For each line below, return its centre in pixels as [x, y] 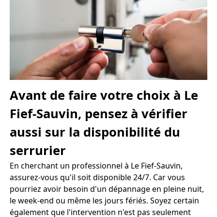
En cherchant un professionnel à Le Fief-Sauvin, [96, 166]
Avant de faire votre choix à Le [104, 95]
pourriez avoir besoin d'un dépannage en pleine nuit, [107, 189]
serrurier [38, 151]
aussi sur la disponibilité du [95, 132]
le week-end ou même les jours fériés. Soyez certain [104, 201]
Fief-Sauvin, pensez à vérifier [99, 114]
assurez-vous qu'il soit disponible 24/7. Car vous [97, 178]
